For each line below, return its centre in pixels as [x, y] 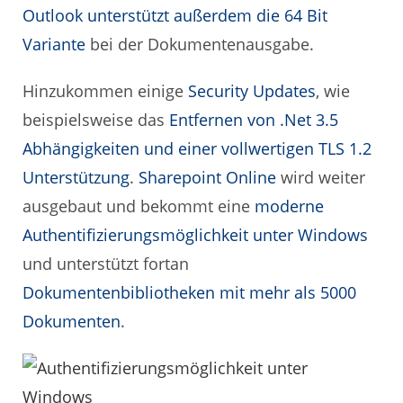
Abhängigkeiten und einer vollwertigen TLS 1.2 [197, 149]
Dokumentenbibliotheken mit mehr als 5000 [189, 293]
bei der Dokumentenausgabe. [200, 45]
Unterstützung [76, 178]
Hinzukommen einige [105, 91]
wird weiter [321, 178]
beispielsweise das [94, 120]
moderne [289, 206]
